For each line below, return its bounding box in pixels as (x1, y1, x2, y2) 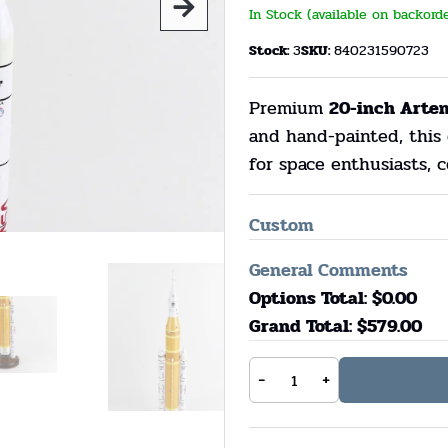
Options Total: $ (249, 284, 382, 312)
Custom (249, 211, 314, 239)
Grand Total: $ (249, 312, 367, 340)
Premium (249, 94, 329, 122)
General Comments (249, 256, 408, 284)
